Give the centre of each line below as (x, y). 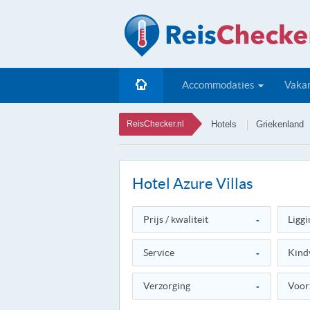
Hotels (224, 124)
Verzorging (167, 286)
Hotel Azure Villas (193, 183)
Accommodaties (218, 85)
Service (159, 253)
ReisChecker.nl (155, 124)
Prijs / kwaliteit (176, 219)
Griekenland (280, 124)
